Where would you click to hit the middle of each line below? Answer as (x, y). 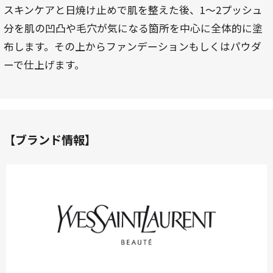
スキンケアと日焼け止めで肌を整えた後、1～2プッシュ (133, 9)
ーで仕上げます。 (44, 64)
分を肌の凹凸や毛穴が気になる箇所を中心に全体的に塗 (133, 28)
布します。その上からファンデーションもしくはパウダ (132, 46)
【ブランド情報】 (50, 140)
